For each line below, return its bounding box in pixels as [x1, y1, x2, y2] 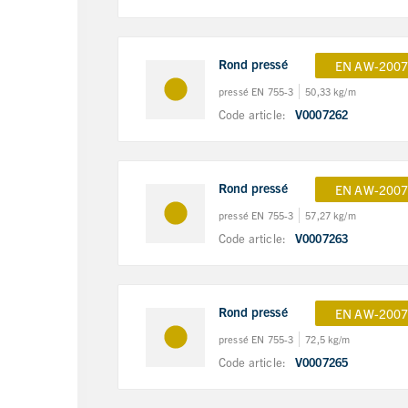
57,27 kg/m [305, 208, 356, 221]
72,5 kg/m [305, 331, 351, 345]
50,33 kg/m [305, 84, 356, 97]
